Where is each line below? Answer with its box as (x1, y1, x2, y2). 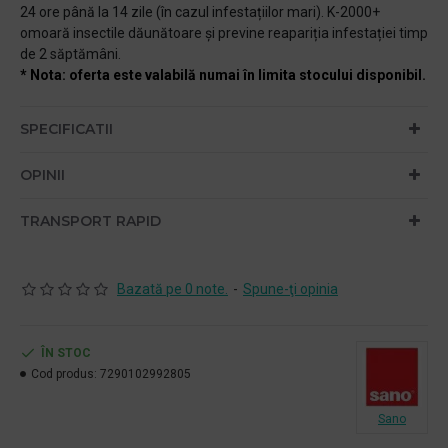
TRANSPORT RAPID (20, 211, 161, 230)
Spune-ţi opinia (243, 280, 338, 297)
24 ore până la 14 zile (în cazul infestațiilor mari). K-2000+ (20, 3, 380, 20)
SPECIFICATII (20, 119, 113, 138)
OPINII (20, 165, 65, 184)
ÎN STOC (41, 345, 91, 360)
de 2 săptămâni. (20, 45, 121, 62)
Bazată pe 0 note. (117, 280, 228, 297)
